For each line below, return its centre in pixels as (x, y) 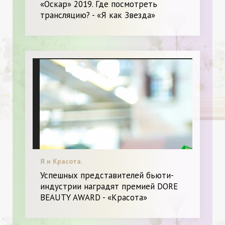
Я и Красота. (61, 161)
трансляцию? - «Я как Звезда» (98, 15)
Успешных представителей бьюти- (107, 175)
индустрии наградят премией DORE (109, 186)
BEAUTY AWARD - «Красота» (94, 197)
